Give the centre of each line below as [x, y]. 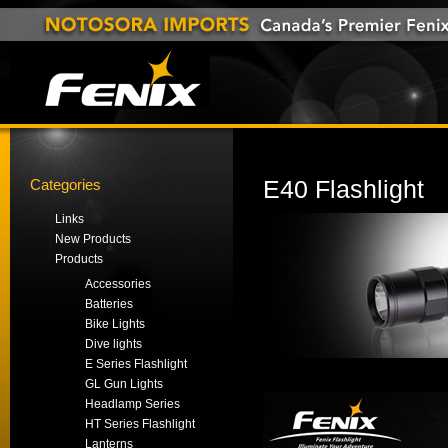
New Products [93, 239]
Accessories [118, 284]
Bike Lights [115, 324]
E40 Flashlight [343, 189]
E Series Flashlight [136, 364]
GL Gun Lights [124, 384]
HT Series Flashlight [140, 424]
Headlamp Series [132, 404]
